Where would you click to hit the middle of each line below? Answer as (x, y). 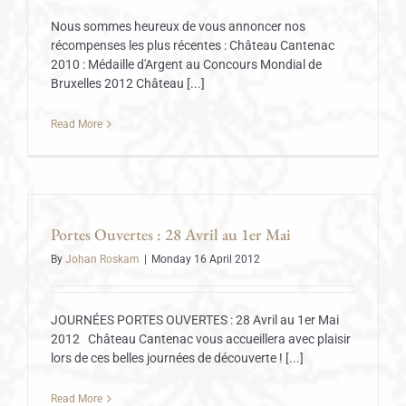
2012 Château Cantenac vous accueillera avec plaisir (201, 339)
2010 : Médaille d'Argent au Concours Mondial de (186, 64)
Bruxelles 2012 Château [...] (128, 83)
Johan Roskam (102, 259)
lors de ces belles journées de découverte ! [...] (177, 358)
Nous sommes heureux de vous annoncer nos (178, 26)
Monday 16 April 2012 (206, 259)
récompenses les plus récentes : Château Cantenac (193, 45)
